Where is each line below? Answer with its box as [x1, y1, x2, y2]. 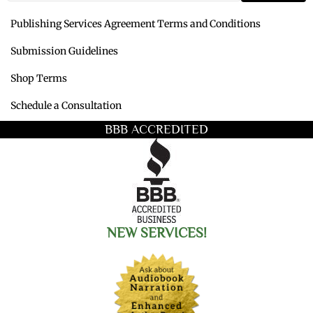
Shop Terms [10, 71, 67, 85]
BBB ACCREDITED [105, 122, 208, 136]
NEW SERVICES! [106, 224, 207, 240]
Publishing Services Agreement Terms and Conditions [10, 17, 261, 30]
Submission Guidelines [10, 44, 118, 57]
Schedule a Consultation [10, 99, 122, 112]
